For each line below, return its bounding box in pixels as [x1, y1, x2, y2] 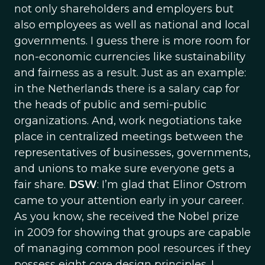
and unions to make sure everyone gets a [14, 162, 235, 175]
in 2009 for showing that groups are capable [14, 226, 251, 239]
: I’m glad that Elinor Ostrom [97, 178, 247, 191]
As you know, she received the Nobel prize [14, 210, 239, 223]
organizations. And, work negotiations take [14, 114, 242, 127]
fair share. [14, 178, 69, 191]
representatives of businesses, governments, [14, 146, 251, 159]
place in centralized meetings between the [14, 130, 243, 143]
